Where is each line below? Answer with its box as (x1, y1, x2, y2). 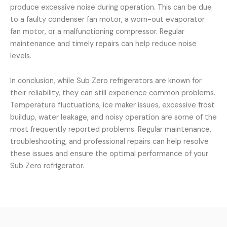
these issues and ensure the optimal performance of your (10, 149, 208, 159)
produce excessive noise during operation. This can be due (10, 2, 212, 12)
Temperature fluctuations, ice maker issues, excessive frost (10, 100, 215, 110)
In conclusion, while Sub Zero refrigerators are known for (10, 76, 202, 86)
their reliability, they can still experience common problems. (10, 88, 215, 98)
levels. (10, 51, 31, 61)
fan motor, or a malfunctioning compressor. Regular (10, 26, 184, 36)
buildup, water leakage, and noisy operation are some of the (10, 112, 217, 123)
